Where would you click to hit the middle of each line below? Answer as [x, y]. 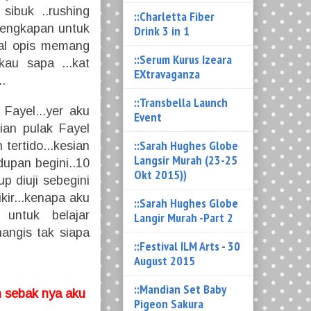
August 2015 [165, 261]
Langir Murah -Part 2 [184, 218]
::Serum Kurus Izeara [183, 60]
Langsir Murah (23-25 [186, 160]
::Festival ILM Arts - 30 [187, 246]
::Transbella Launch [181, 103]
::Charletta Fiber [174, 17]
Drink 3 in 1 [162, 31]
